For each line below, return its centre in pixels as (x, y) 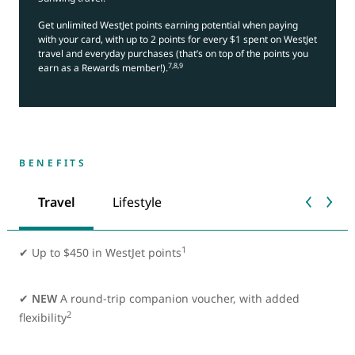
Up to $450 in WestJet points (107, 252)
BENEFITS (53, 162)
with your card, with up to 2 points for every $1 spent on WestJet (177, 40)
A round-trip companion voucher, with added (180, 298)
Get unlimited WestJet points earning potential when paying (168, 25)
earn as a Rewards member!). (103, 68)
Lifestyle (137, 202)
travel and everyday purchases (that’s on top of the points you (173, 54)
